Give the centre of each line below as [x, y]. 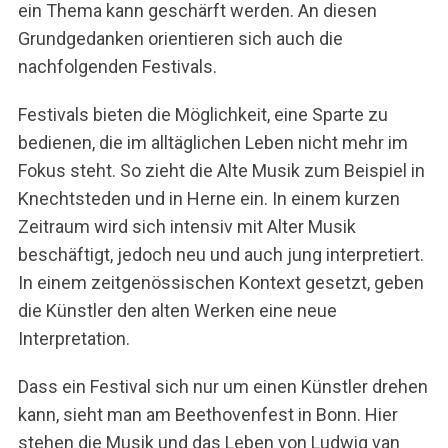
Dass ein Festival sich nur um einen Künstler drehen [222, 386]
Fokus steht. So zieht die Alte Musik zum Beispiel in [221, 170]
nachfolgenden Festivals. [117, 66]
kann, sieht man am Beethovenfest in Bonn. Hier [207, 414]
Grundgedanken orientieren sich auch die [180, 38]
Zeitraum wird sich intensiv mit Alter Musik [186, 226]
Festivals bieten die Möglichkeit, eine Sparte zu [202, 114]
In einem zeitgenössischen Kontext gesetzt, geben [220, 282]
